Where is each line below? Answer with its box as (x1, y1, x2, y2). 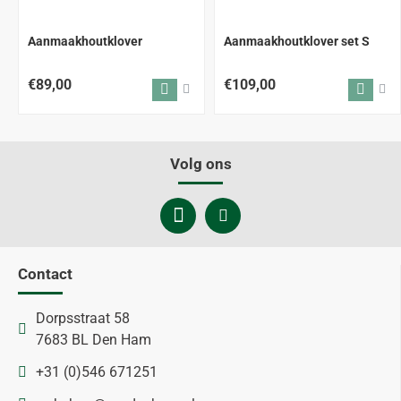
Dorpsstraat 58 (36, 309, 130, 327)
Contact (18, 264, 73, 283)
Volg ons (169, 154, 232, 173)
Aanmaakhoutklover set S (223, 33, 370, 48)
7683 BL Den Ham (36, 330, 151, 348)
